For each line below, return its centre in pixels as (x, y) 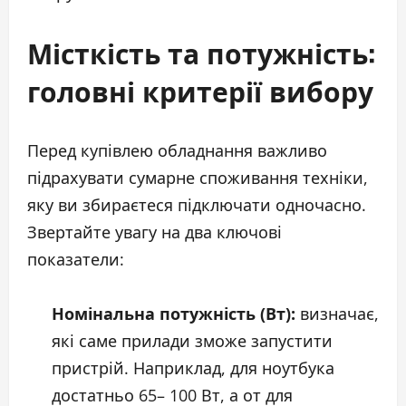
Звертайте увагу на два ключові (155, 232)
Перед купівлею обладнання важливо (177, 150)
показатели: (76, 259)
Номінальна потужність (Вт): (174, 313)
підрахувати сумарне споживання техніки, (198, 177)
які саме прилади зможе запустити (192, 340)
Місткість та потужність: (201, 52)
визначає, (337, 313)
